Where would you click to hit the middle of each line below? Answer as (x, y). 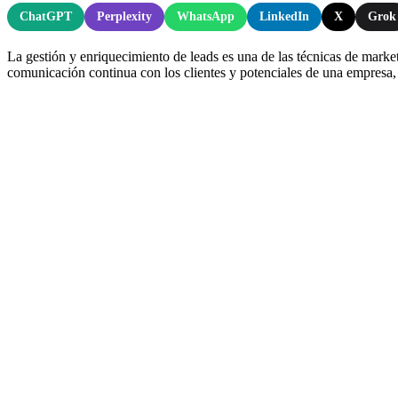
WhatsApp (206, 16)
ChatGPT (46, 16)
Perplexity (124, 16)
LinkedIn (284, 16)
